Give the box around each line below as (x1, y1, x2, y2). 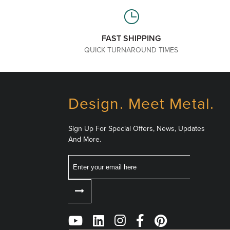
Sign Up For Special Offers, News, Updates (68, 124, 205, 133)
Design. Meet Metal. (68, 94, 215, 113)
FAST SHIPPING (102, 33, 161, 44)
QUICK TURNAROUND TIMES (84, 46, 179, 54)
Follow (62, 206, 111, 226)
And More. (68, 135, 101, 144)
